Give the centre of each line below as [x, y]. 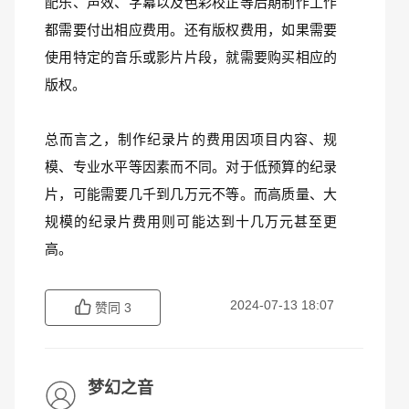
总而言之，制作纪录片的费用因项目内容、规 [191, 139]
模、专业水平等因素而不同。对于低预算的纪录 [191, 167]
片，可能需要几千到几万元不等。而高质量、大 [191, 194]
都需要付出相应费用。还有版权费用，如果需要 [191, 30]
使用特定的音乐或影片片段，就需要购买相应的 [191, 57]
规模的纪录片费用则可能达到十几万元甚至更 [191, 221]
